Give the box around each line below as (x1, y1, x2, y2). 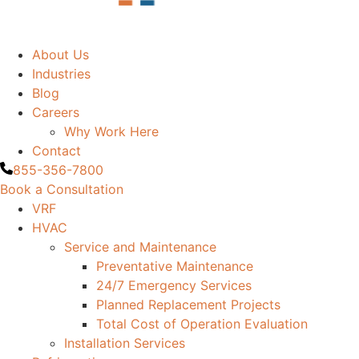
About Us (32, 46, 89, 63)
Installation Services (64, 335, 185, 351)
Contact (32, 143, 81, 159)
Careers (32, 104, 79, 120)
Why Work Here (64, 123, 159, 139)
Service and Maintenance (64, 239, 216, 255)
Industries (32, 66, 91, 82)
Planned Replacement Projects (96, 296, 280, 313)
